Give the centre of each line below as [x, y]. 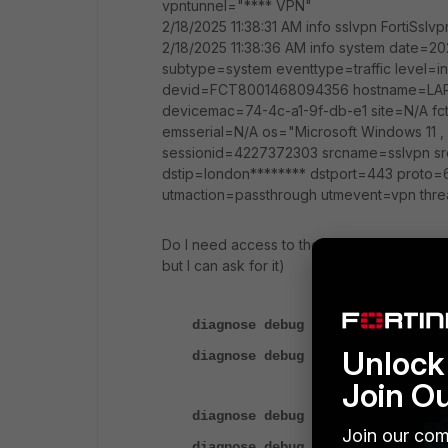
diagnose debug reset [272, 355]
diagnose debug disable [280, 324]
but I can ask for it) [223, 265]
